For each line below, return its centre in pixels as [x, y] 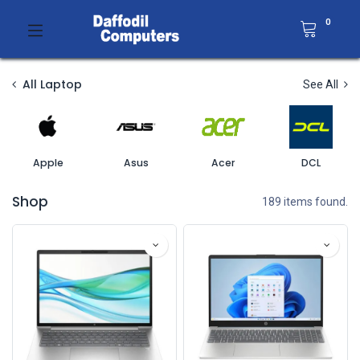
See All [322, 84]
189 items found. [305, 201]
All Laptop [52, 84]
